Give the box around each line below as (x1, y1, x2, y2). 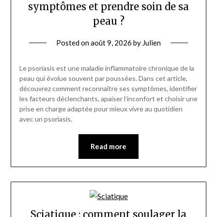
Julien (142, 38, 161, 47)
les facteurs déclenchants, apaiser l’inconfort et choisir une (19, 94, 198, 103)
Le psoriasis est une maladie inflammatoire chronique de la (19, 63, 194, 72)
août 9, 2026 (91, 38, 132, 47)
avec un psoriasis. (19, 114, 72, 123)
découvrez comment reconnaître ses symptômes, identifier (19, 84, 197, 93)
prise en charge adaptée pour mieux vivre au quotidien (19, 104, 183, 113)
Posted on (56, 38, 91, 47)
